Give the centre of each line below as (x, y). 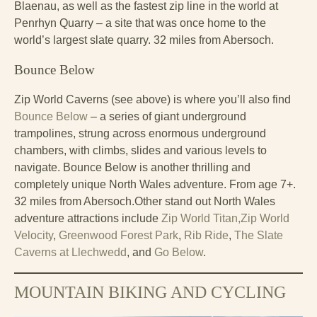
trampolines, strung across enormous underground (140, 134)
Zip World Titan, (201, 219)
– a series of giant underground (168, 117)
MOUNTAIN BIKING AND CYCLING (150, 293)
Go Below (179, 253)
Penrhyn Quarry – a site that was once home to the (140, 23)
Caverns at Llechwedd (70, 253)
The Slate (259, 236)
